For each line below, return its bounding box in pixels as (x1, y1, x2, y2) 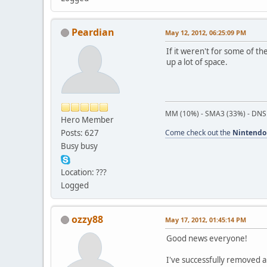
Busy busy (61, 140, 98, 151)
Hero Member (61, 114, 114, 125)
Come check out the (165, 127, 232, 138)
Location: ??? (61, 166, 107, 178)
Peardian (72, 25, 114, 39)
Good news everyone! (166, 232, 247, 244)
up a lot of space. (166, 56, 228, 67)
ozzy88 (72, 212, 103, 226)
